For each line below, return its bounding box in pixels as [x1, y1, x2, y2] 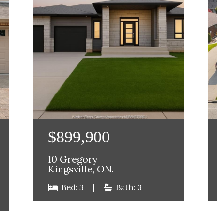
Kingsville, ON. [48, 163, 114, 176]
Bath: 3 [114, 182, 142, 193]
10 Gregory [48, 153, 98, 166]
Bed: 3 [60, 182, 86, 193]
